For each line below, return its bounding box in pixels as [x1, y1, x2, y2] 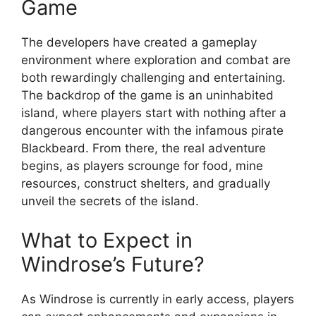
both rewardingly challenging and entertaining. [21, 71, 286, 85]
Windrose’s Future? [21, 251, 205, 276]
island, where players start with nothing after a [21, 106, 286, 120]
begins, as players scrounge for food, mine [21, 159, 263, 173]
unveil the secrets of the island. [21, 194, 199, 208]
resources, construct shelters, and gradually [21, 176, 270, 190]
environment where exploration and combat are [21, 53, 291, 67]
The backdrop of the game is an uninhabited [21, 88, 274, 102]
